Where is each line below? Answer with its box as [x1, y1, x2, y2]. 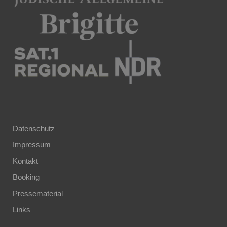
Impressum [13, 140, 51, 149]
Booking [13, 173, 40, 181]
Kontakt [13, 157, 38, 165]
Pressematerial [13, 189, 63, 198]
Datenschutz [13, 124, 55, 133]
